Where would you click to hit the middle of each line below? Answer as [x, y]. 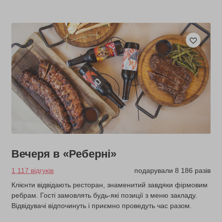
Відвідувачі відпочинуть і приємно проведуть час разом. [102, 206]
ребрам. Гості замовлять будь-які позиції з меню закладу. [105, 195]
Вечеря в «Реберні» [64, 154]
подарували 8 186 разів [172, 171]
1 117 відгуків [33, 171]
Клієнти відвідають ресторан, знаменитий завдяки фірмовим [110, 185]
